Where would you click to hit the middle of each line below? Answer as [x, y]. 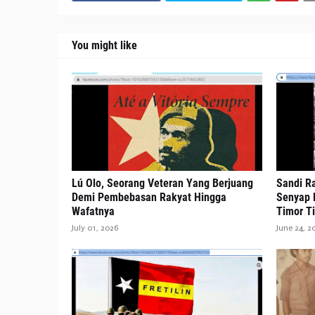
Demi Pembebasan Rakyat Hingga [149, 197]
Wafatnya [93, 211]
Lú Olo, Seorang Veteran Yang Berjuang [162, 183]
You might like [104, 45]
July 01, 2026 [95, 228]
